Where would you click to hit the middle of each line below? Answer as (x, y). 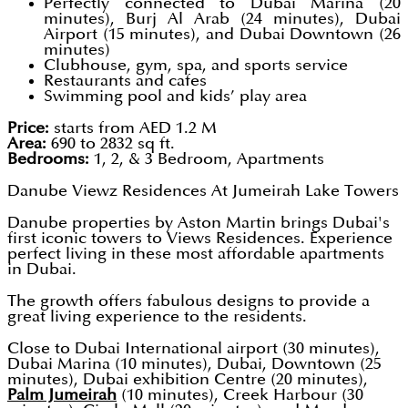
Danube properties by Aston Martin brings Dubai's (199, 223)
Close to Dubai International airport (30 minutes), (194, 349)
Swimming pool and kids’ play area (175, 97)
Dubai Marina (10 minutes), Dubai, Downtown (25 (194, 364)
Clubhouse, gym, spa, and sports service (196, 66)
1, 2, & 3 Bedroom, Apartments (207, 159)
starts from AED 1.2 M (135, 128)
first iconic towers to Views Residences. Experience (200, 239)
